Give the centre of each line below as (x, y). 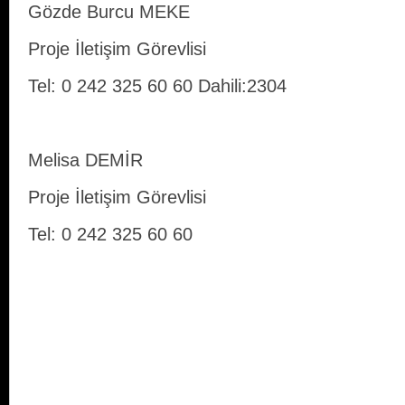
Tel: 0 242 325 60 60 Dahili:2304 (157, 86)
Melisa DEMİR (85, 160)
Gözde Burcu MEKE (109, 12)
